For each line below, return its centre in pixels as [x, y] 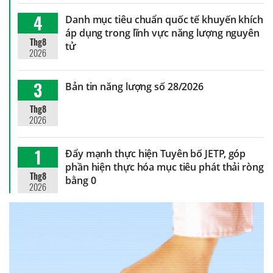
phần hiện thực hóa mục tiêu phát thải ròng [165, 167]
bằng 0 [81, 180]
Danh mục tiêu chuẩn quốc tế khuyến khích [164, 19]
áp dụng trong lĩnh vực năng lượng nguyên [162, 33]
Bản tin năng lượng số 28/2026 [135, 86]
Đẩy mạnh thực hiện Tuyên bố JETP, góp [156, 153]
